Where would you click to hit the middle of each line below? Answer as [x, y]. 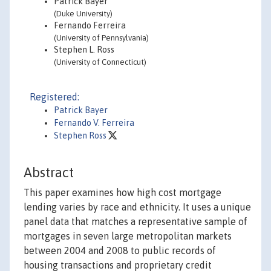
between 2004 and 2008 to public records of [120, 251]
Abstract [49, 173]
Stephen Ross [81, 135]
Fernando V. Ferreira [94, 123]
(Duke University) [83, 14]
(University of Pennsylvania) [101, 38]
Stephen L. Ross [84, 50]
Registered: [54, 97]
